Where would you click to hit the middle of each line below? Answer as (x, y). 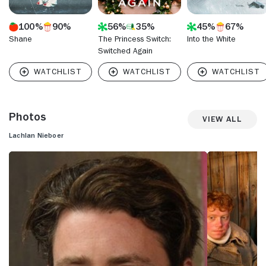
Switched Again (125, 50)
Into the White (211, 38)
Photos (28, 116)
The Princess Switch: (134, 38)
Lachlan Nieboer (36, 135)
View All (222, 119)
